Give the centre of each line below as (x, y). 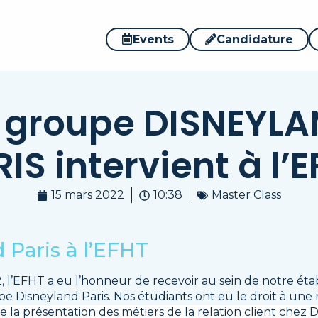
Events (154, 39)
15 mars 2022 (88, 195)
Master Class (246, 195)
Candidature (255, 39)
